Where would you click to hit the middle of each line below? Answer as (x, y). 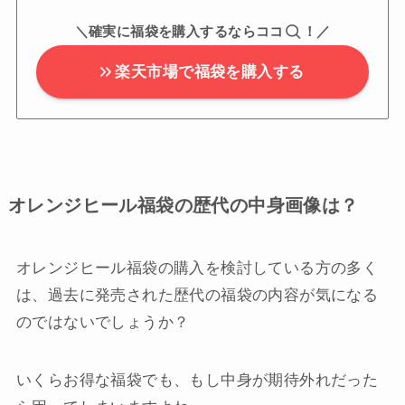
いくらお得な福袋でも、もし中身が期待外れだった (197, 381)
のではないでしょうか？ (103, 323)
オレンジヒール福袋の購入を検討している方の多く (197, 268)
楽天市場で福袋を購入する (210, 72)
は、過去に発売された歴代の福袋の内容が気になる (197, 296)
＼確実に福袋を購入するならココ (179, 32)
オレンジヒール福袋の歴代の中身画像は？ (183, 206)
